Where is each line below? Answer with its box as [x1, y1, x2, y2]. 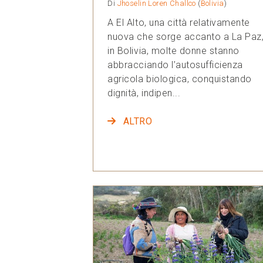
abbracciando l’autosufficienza [107, 59, 243, 71]
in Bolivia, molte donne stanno [107, 45, 240, 57]
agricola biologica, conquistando [107, 73, 252, 85]
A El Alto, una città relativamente [107, 17, 250, 29]
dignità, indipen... [107, 87, 181, 99]
